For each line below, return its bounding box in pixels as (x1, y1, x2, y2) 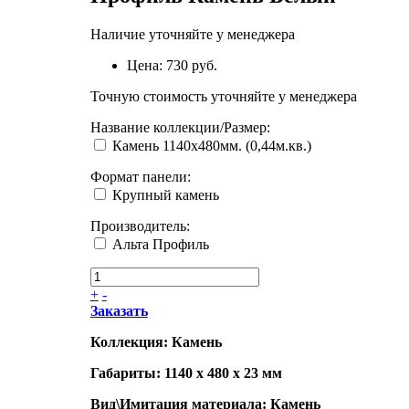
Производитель (89, 217, 186, 234)
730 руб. (165, 57, 217, 73)
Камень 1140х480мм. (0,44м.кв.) (111, 137, 311, 153)
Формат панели (89, 168, 187, 184)
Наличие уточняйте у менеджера (89, 26, 295, 42)
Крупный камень (111, 186, 219, 203)
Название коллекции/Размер (89, 119, 267, 135)
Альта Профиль (111, 236, 209, 252)
